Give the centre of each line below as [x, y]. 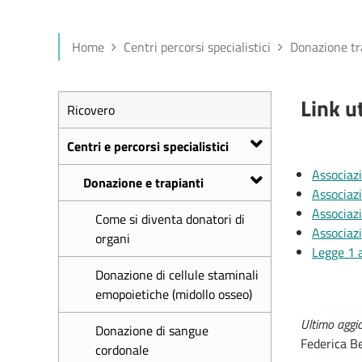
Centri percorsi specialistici [197, 47]
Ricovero [91, 110]
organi [113, 238]
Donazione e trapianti [143, 183]
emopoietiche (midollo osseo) [174, 294]
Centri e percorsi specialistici [148, 146]
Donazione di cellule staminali [177, 275]
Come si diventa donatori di [170, 219]
